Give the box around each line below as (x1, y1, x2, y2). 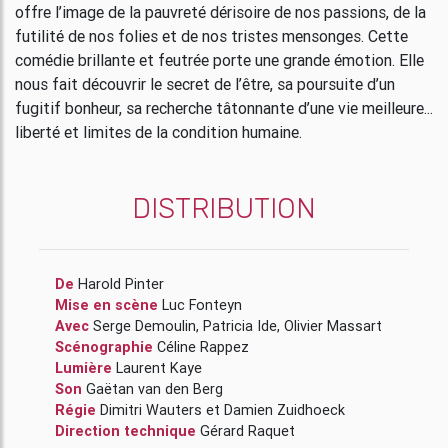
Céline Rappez (157, 337, 249, 356)
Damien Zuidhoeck (224, 400, 345, 419)
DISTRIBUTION (132, 191, 316, 225)
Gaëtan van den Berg (86, 379, 223, 398)
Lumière (55, 358, 116, 377)
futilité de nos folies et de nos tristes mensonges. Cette (15, 25, 408, 46)
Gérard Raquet (200, 421, 295, 440)
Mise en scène (55, 295, 162, 314)
